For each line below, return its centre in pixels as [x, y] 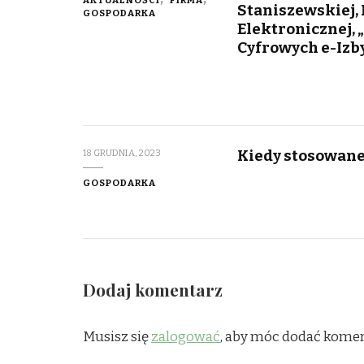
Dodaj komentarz [155, 289]
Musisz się [117, 336]
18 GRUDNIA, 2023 [122, 152]
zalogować [186, 336]
